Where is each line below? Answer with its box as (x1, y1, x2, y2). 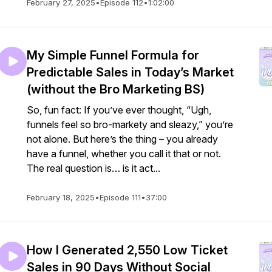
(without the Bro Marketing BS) (27, 82, 205, 97)
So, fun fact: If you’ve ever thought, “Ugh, (27, 104, 211, 116)
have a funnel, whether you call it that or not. (27, 148, 221, 160)
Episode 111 (100, 192, 141, 202)
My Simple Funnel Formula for (27, 48, 199, 63)
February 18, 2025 (27, 192, 95, 202)
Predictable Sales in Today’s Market (27, 65, 234, 80)
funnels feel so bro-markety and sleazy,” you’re (27, 118, 233, 131)
